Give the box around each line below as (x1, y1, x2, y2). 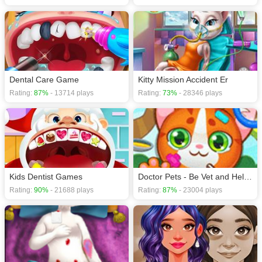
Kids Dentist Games (9, 171, 82, 181)
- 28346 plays (177, 89, 222, 97)
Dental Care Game (9, 75, 79, 84)
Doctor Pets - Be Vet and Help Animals (244, 171, 252, 181)
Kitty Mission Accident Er (138, 75, 228, 84)
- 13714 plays (49, 89, 94, 97)
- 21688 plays (49, 185, 94, 194)
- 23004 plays (177, 185, 222, 194)
